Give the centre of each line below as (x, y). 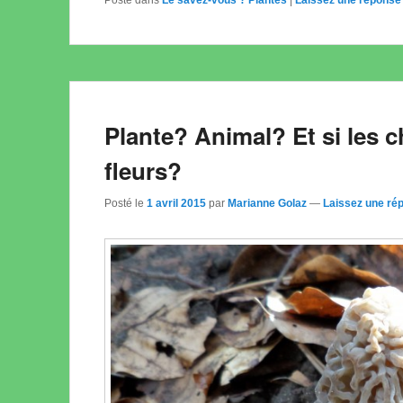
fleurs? (143, 170)
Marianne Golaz (267, 203)
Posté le (125, 203)
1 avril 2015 (176, 203)
